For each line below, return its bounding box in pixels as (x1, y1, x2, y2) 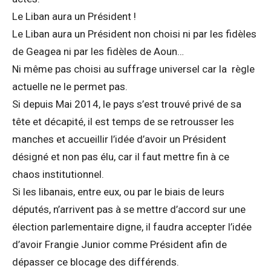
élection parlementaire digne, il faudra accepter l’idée (12, 221, 252, 233)
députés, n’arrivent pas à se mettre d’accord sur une (12, 203, 246, 215)
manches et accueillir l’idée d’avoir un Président (12, 133, 226, 145)
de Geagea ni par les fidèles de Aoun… (12, 45, 184, 57)
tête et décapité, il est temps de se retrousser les (12, 116, 234, 128)
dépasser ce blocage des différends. (12, 256, 179, 268)
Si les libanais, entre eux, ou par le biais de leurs (12, 186, 224, 198)
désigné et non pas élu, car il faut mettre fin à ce (12, 151, 229, 163)
